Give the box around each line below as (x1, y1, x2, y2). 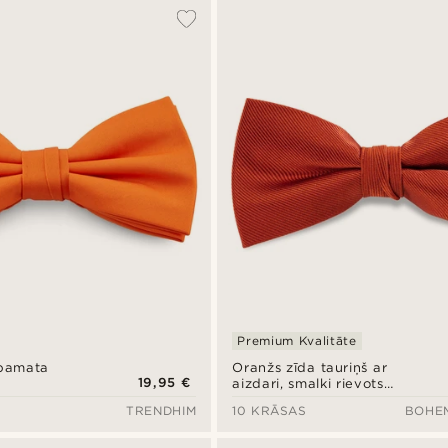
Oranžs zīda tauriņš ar (232, 360, 388, 376)
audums (232, 392, 288, 408)
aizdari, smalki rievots (232, 376, 384, 392)
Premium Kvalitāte (237, 333, 357, 349)
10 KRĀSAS (232, 403, 307, 419)
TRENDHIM (126, 403, 197, 419)
